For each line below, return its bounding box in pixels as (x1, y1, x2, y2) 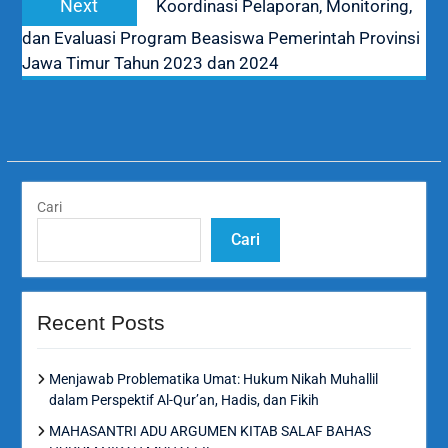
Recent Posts (36, 310, 165, 334)
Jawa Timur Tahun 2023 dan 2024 (21, 52, 279, 73)
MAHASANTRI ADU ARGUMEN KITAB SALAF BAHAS (48, 422, 371, 439)
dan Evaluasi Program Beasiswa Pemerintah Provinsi (21, 27, 420, 48)
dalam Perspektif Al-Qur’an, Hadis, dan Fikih (48, 391, 319, 408)
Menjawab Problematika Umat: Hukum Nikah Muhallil (48, 370, 378, 387)
